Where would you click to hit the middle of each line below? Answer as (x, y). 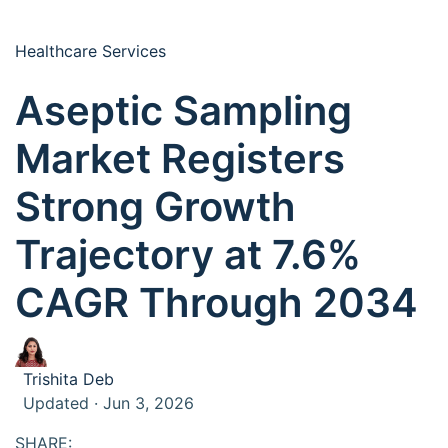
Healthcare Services (90, 51)
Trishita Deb (68, 379)
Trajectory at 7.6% (188, 254)
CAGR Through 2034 (216, 302)
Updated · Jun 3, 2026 (108, 403)
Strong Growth (155, 206)
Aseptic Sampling (183, 110)
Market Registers (180, 158)
